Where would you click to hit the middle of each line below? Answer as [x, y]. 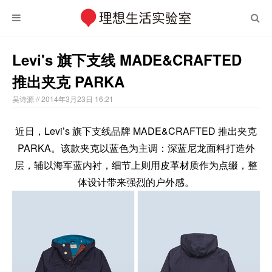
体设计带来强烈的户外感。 [136, 182]
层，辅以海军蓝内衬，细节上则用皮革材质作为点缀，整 [136, 165]
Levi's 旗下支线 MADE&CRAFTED [127, 59]
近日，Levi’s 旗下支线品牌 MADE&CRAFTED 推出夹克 [136, 131]
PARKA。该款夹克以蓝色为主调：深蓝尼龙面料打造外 [136, 148]
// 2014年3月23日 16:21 [75, 99]
